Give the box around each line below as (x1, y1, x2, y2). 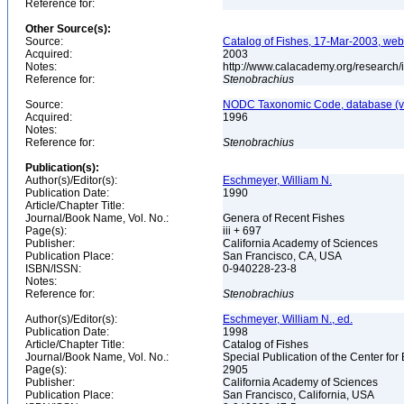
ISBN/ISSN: (25, 262, 81, 275)
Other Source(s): (25, 23, 111, 35)
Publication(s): (25, 161, 99, 174)
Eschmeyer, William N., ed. (223, 313, 353, 326)
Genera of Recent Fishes (223, 212, 347, 225)
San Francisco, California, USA (223, 389, 377, 401)
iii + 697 (223, 225, 264, 237)
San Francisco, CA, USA (223, 250, 344, 262)
